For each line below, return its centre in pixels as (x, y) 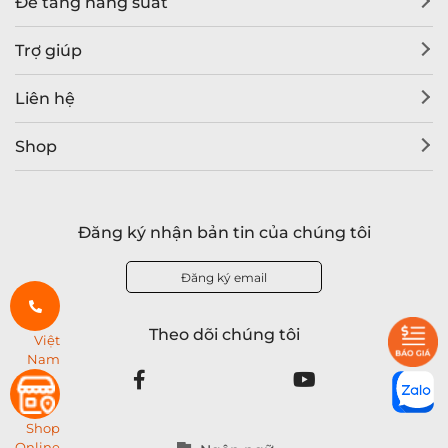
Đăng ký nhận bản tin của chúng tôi (224, 232)
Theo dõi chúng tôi (224, 334)
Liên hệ (45, 98)
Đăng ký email (224, 277)
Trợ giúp (48, 50)
